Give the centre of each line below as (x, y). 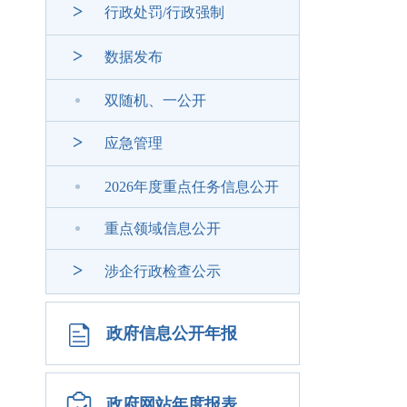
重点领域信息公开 (163, 228)
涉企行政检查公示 (163, 271)
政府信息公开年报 (172, 333)
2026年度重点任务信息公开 (192, 187)
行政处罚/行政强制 (164, 12)
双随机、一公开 (155, 100)
